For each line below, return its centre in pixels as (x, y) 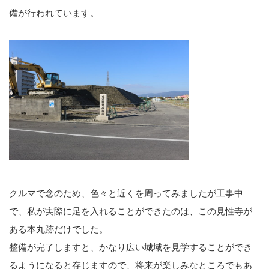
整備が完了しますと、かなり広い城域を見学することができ (131, 247)
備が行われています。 (54, 13)
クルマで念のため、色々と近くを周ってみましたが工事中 (126, 193)
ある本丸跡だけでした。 (59, 229)
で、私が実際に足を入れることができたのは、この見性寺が (131, 211)
